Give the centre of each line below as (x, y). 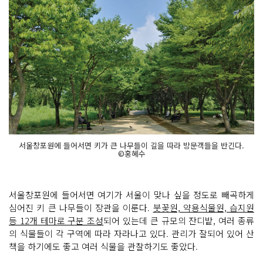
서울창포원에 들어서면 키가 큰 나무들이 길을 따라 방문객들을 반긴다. (131, 145)
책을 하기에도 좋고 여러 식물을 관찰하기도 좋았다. (103, 246)
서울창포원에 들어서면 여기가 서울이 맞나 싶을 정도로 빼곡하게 (131, 194)
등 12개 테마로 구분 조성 (56, 220)
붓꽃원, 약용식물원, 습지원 (203, 207)
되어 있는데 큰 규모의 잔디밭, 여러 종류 (179, 220)
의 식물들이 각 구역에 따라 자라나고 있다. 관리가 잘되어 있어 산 (131, 233)
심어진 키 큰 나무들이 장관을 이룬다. (81, 207)
